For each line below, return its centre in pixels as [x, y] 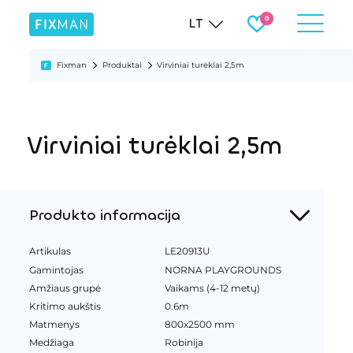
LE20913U [188, 251]
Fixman [72, 65]
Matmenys [54, 324]
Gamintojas [56, 269]
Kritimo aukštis [65, 306]
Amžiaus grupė [65, 288]
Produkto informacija [104, 215]
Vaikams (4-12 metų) [213, 288]
